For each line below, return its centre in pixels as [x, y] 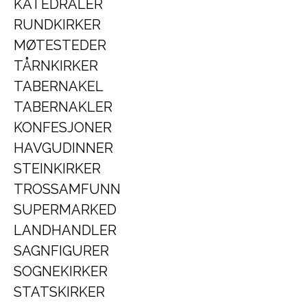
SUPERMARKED [65, 210]
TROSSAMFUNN [67, 189]
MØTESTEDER [60, 45]
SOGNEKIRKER [61, 271]
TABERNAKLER [63, 107]
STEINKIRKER [57, 169]
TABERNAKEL [59, 86]
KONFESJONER [63, 127]
